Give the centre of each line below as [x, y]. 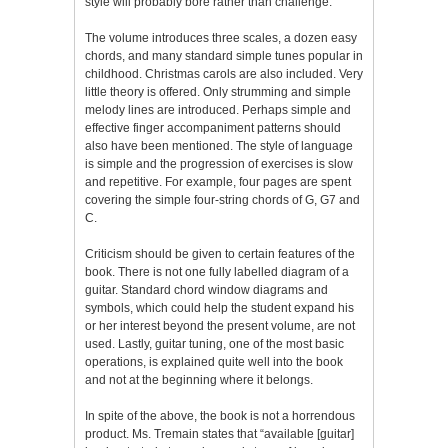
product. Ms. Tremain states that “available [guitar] [219, 433]
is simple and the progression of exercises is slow [219, 163]
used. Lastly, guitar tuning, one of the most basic [214, 343]
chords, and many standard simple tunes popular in [224, 55]
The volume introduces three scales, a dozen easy [221, 37]
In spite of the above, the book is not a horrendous [220, 415]
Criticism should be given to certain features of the [220, 253]
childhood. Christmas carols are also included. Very [224, 73]
